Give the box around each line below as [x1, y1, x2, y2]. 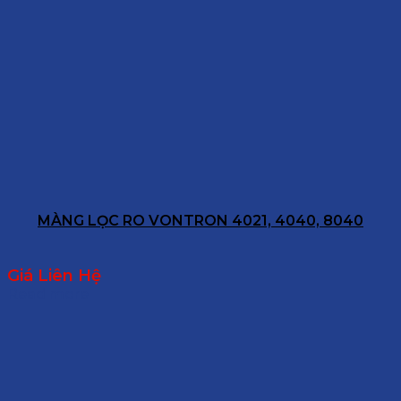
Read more [7, 286, 89, 303]
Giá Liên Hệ [7, 266, 101, 286]
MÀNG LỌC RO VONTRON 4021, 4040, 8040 [38, 212, 363, 230]
